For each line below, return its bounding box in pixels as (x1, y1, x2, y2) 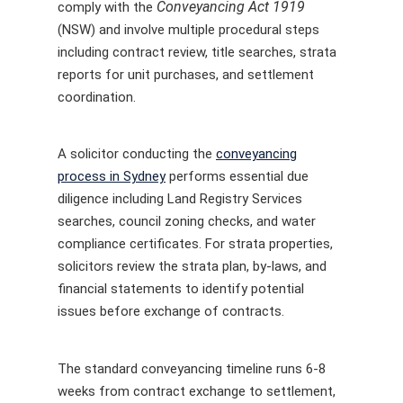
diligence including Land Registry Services (58, 191, 302, 207)
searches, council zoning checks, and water (58, 213, 316, 229)
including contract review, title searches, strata (58, 43, 336, 60)
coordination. (58, 88, 136, 105)
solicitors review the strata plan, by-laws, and (58, 258, 327, 274)
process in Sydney (58, 168, 166, 184)
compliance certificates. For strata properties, (58, 236, 333, 252)
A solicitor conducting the (58, 146, 216, 162)
